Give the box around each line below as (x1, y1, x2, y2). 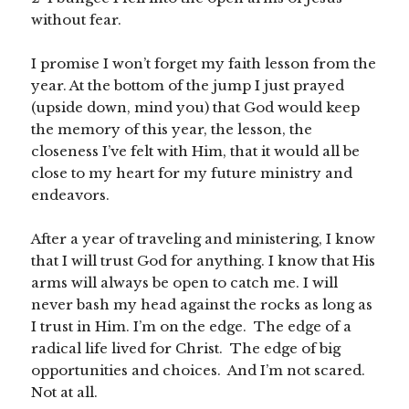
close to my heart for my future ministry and (31, 164, 353, 183)
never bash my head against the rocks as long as (31, 296, 373, 314)
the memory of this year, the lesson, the (31, 121, 313, 139)
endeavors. (31, 186, 110, 204)
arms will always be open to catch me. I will (31, 274, 339, 292)
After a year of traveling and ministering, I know (31, 230, 376, 248)
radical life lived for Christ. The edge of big (31, 340, 341, 358)
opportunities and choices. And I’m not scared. (31, 362, 370, 380)
